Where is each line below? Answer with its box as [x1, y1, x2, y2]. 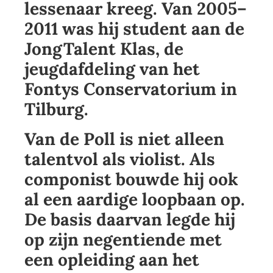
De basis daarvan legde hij [24, 208, 235, 231]
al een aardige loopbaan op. [24, 188, 245, 211]
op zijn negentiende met [24, 229, 222, 251]
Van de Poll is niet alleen [24, 128, 224, 151]
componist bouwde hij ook [24, 168, 238, 191]
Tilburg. [24, 98, 88, 121]
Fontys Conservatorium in [24, 78, 237, 101]
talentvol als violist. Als [24, 148, 215, 171]
